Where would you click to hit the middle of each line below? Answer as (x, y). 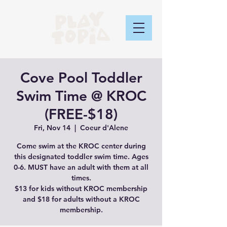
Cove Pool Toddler (81, 78)
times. (81, 178)
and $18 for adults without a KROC (81, 199)
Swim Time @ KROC (81, 96)
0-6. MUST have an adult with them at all (81, 167)
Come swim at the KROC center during (81, 146)
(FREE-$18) (81, 114)
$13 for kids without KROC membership (81, 188)
